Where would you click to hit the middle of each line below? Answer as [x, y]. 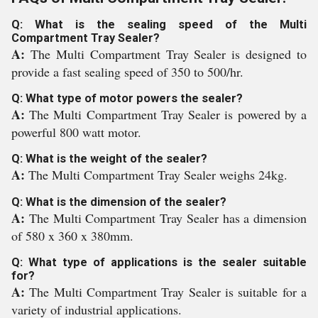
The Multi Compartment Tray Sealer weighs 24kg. [158, 175]
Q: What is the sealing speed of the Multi [159, 25]
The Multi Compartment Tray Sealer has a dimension [168, 218]
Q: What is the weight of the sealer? [109, 159]
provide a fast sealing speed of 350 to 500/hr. [127, 72]
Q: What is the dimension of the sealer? [119, 202]
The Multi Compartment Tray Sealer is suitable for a [168, 292]
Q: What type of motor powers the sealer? [127, 99]
